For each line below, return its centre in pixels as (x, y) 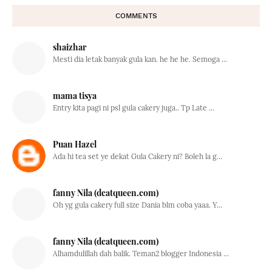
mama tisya (75, 95)
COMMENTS (136, 15)
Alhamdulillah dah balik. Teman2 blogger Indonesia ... (141, 253)
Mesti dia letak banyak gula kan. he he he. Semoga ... (140, 59)
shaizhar (70, 47)
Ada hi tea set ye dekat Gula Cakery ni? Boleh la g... (138, 156)
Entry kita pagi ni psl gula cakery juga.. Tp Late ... (134, 107)
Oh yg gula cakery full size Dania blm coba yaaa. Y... (138, 205)
